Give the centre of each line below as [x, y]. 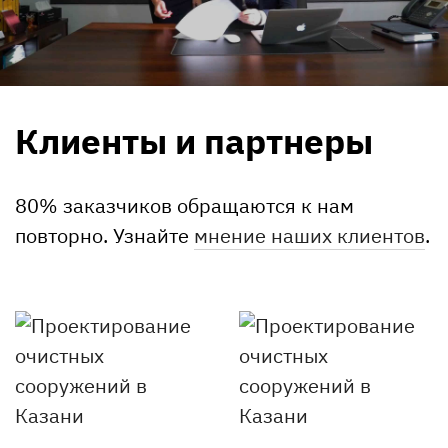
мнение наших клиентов [309, 236]
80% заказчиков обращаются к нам [184, 206]
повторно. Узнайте [104, 236]
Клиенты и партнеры [194, 141]
